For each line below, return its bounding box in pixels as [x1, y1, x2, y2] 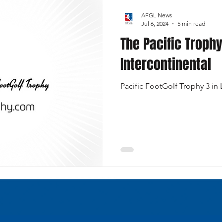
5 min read [177, 20, 205, 27]
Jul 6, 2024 [141, 20, 168, 27]
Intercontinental [120, 54, 211, 74]
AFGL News [141, 11, 172, 19]
